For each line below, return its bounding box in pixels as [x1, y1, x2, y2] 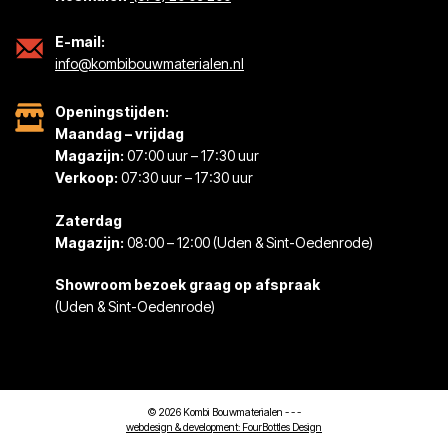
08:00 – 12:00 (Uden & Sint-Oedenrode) [124, 233, 373, 251]
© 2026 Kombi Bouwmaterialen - [147, 406, 291, 420]
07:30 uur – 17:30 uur [121, 168, 253, 186]
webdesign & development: [126, 421, 240, 435]
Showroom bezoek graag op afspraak [55, 276, 320, 294]
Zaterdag [55, 211, 122, 229]
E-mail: [55, 32, 105, 50]
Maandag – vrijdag [55, 124, 184, 142]
